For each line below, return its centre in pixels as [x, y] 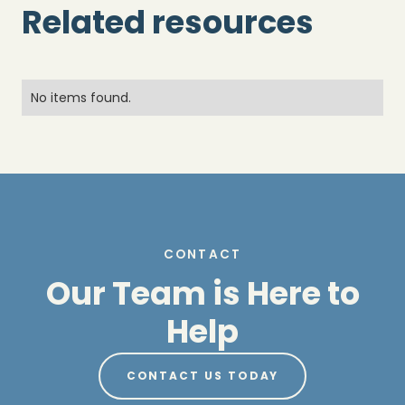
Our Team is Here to [202, 293]
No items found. [81, 97]
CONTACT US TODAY [202, 376]
